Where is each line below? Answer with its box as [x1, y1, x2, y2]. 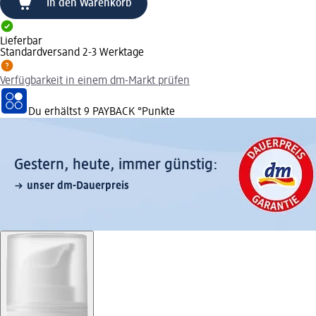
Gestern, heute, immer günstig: [14, 157, 218, 173]
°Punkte [135, 106, 175, 118]
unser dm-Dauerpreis [27, 180, 129, 192]
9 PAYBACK [84, 106, 135, 118]
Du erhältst [28, 106, 84, 118]
